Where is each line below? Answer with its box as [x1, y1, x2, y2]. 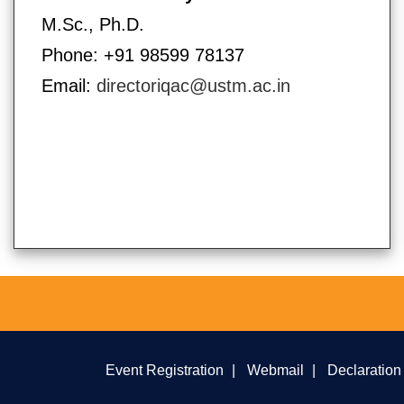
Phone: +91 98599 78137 [41, 44, 244, 65]
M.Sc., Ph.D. [41, 14, 144, 34]
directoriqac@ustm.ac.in [96, 75, 290, 96]
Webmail [247, 361, 304, 378]
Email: [41, 75, 96, 96]
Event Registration [106, 361, 224, 378]
